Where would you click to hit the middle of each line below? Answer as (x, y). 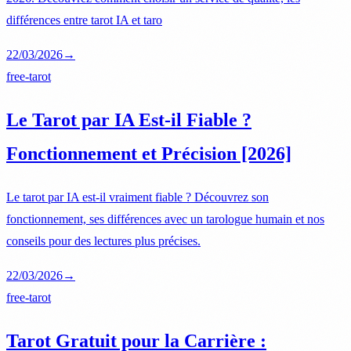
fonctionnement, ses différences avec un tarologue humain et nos (165, 219)
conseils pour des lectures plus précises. (103, 241)
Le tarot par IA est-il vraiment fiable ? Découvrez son (138, 197)
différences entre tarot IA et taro (84, 20)
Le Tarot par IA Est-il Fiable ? (129, 120)
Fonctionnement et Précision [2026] (149, 154)
